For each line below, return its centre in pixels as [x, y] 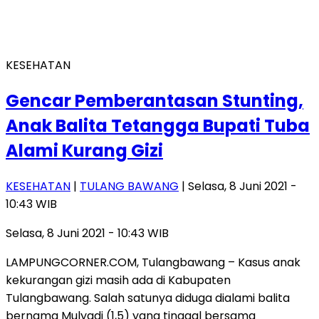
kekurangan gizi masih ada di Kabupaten [118, 280]
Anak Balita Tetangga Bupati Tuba [158, 125]
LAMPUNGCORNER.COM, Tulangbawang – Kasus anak [153, 262]
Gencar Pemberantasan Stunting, [155, 100]
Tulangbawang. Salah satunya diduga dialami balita [148, 298]
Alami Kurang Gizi [84, 150]
